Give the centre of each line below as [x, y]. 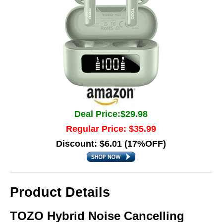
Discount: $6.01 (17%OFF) [111, 144]
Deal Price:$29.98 [111, 114]
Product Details [60, 192]
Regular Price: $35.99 [111, 129]
